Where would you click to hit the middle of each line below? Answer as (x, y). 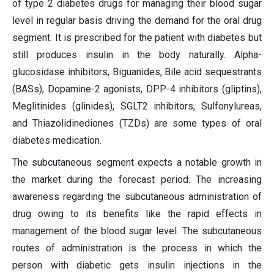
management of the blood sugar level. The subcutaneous (137, 231)
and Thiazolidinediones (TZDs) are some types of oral (137, 124)
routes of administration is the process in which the (137, 248)
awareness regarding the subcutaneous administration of (137, 197)
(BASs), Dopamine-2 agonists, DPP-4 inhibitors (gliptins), (137, 89)
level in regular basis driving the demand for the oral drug (137, 21)
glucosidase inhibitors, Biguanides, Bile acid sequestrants (137, 72)
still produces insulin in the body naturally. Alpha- (137, 55)
